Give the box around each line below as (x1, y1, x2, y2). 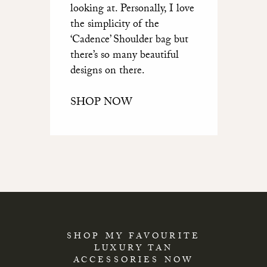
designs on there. (70, 63, 145, 82)
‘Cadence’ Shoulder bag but (70, 32, 188, 51)
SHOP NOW (70, 94, 132, 113)
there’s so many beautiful (70, 47, 179, 66)
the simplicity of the (70, 16, 159, 35)
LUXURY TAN (94, 242, 173, 257)
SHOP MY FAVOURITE (66, 230, 201, 245)
